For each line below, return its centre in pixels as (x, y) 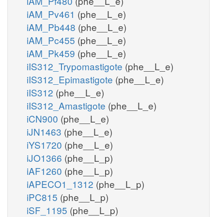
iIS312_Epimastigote (71, 79)
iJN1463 (45, 131)
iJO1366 (46, 157)
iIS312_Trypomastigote (76, 66)
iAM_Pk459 (52, 53)
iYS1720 (46, 144)
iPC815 (43, 197)
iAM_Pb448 (52, 27)
